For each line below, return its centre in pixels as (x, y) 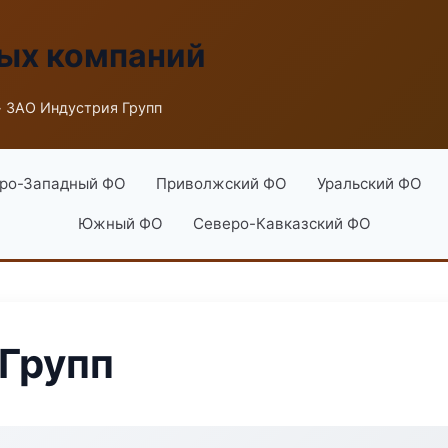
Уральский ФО (369, 183)
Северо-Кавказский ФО (281, 223)
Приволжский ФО (221, 183)
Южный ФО (120, 223)
